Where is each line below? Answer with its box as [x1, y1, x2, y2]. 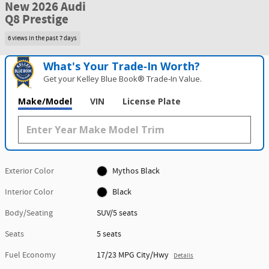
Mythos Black [112, 165, 160, 177]
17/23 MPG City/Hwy [97, 249, 169, 261]
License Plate [122, 95, 181, 107]
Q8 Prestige [5, 11, 68, 28]
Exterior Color [5, 165, 54, 177]
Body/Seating [5, 207, 53, 219]
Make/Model [18, 95, 72, 107]
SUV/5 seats [97, 207, 138, 219]
